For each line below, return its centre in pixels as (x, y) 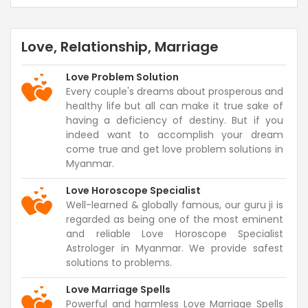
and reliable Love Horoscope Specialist (175, 233)
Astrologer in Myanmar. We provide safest (175, 248)
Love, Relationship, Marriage (120, 46)
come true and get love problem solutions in (175, 149)
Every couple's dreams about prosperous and (175, 91)
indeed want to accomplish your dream (175, 134)
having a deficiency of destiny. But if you (175, 120)
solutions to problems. (119, 262)
